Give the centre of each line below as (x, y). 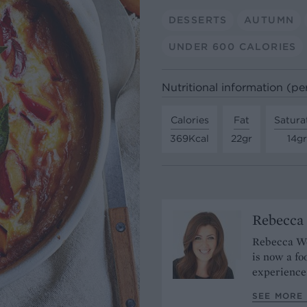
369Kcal (189, 138)
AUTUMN (269, 20)
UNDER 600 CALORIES (232, 46)
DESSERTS (198, 20)
